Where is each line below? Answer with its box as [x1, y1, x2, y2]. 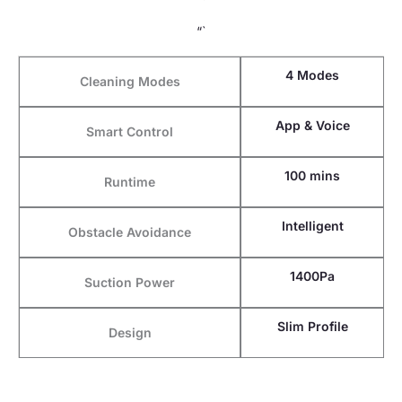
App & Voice [275, 117, 350, 133]
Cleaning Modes [79, 73, 180, 89]
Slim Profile [276, 318, 348, 334]
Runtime [104, 173, 155, 189]
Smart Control [86, 123, 173, 139]
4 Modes [285, 66, 339, 83]
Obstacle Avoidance [68, 223, 191, 240]
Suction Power [84, 274, 175, 290]
